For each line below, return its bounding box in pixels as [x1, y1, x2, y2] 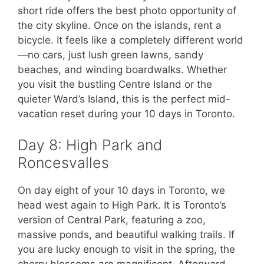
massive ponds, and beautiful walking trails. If [18, 229, 235, 241]
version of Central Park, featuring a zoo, [18, 214, 206, 226]
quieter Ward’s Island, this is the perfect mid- [18, 93, 230, 105]
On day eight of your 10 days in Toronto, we [18, 184, 225, 197]
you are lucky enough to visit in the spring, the [18, 243, 235, 256]
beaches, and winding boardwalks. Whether [18, 63, 227, 75]
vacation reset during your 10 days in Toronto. [18, 107, 235, 120]
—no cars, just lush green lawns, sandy [18, 48, 203, 61]
